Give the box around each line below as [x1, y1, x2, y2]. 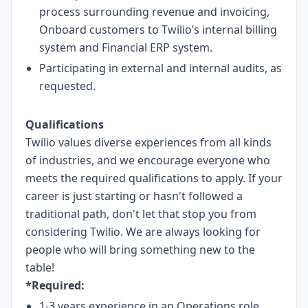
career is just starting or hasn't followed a [25, 188, 243, 203]
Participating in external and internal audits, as [39, 60, 282, 76]
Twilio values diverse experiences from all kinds [25, 135, 272, 150]
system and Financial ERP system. [39, 40, 212, 55]
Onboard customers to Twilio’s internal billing [39, 22, 277, 37]
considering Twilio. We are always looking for [25, 224, 261, 239]
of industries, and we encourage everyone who [25, 153, 270, 168]
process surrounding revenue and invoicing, [39, 4, 269, 19]
